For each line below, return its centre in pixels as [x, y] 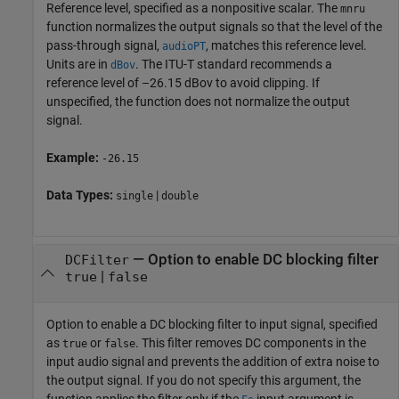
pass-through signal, [104, 45]
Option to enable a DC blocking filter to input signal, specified [212, 324]
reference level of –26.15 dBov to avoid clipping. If [183, 82]
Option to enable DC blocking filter [263, 260]
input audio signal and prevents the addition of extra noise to [213, 361]
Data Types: [81, 195]
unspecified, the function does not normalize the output [198, 101]
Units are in [78, 64]
